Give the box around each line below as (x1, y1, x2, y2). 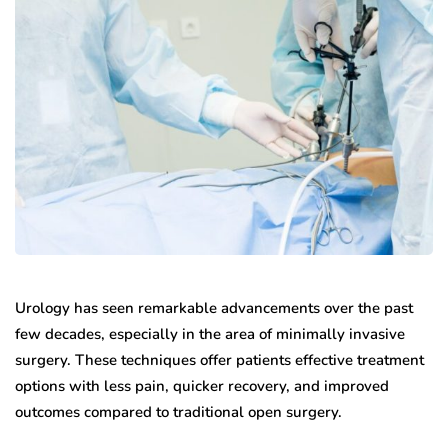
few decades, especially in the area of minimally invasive (15, 324, 405, 345)
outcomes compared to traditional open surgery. (15, 402, 342, 423)
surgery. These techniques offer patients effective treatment (15, 350, 424, 371)
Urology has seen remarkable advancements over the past (15, 298, 413, 319)
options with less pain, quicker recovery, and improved (15, 376, 389, 397)
